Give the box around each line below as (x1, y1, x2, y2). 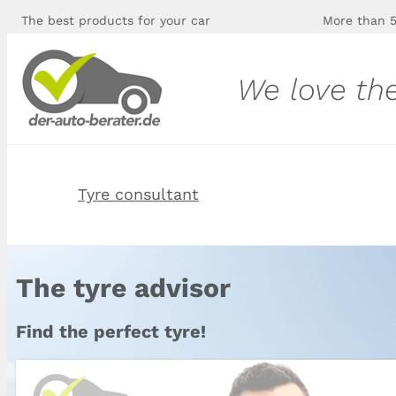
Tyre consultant (78, 185, 199, 203)
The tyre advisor (16, 272, 231, 303)
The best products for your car (21, 13, 210, 27)
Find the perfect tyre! (16, 321, 206, 342)
